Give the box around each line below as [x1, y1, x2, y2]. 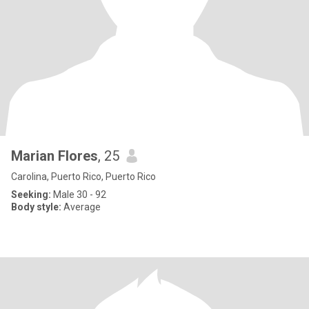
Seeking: [11, 189, 51, 200]
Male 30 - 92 [51, 189, 106, 200]
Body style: [11, 201, 61, 212]
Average [61, 201, 101, 212]
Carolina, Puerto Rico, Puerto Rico [11, 171, 156, 182]
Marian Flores [11, 148, 98, 164]
